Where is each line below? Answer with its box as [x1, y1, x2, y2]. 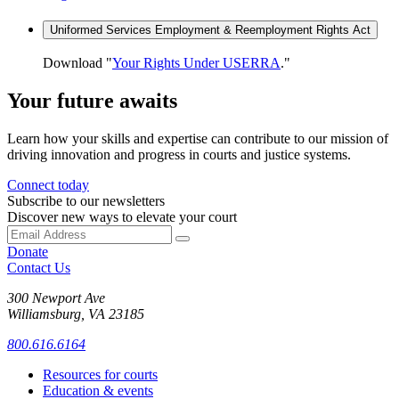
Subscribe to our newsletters [7, 193, 165, 209]
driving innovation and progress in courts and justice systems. [7, 147, 354, 163]
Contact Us [7, 260, 70, 276]
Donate [7, 244, 48, 260]
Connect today [7, 177, 89, 193]
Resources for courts [43, 367, 158, 383]
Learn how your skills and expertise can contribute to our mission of [7, 131, 388, 147]
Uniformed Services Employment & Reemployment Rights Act [50, 22, 370, 37]
